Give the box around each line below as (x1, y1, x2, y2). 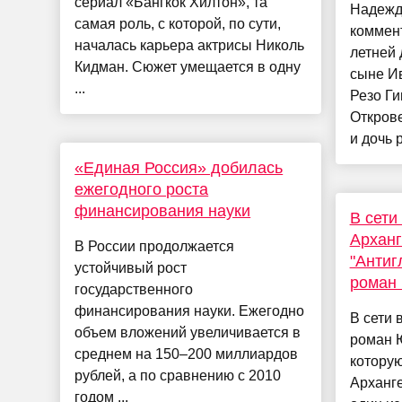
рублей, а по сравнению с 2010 (74, 368, 282, 384)
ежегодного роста (74, 180, 209, 199)
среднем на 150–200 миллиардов (74, 346, 299, 363)
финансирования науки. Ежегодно (74, 303, 305, 319)
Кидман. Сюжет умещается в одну (74, 59, 301, 75)
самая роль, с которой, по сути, (74, 16, 282, 32)
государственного (74, 282, 194, 298)
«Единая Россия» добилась (74, 159, 284, 178)
